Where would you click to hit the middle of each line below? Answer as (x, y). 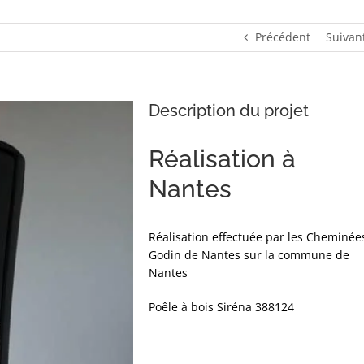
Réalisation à (223, 159)
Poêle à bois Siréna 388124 (222, 307)
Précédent (283, 37)
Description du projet (229, 110)
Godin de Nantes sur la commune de (249, 255)
